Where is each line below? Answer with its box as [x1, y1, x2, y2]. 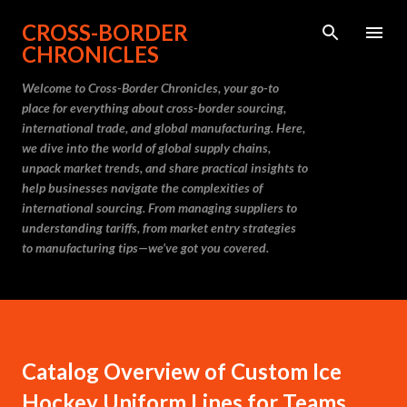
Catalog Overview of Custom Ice [22, 358, 342, 384]
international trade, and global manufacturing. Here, [22, 120, 305, 135]
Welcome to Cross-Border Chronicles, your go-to [22, 80, 279, 95]
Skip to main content [140, 15, 267, 31]
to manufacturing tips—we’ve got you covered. [22, 240, 269, 255]
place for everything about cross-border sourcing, [22, 100, 286, 115]
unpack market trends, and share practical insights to [22, 160, 308, 175]
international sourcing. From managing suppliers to [22, 200, 297, 215]
